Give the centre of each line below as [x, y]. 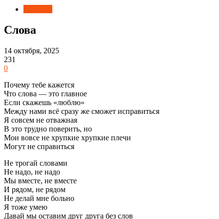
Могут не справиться [39, 146]
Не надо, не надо [32, 172]
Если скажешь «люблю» [44, 102]
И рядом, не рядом [35, 189]
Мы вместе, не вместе [40, 180]
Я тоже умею [26, 207]
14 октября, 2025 [32, 50]
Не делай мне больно [39, 198]
